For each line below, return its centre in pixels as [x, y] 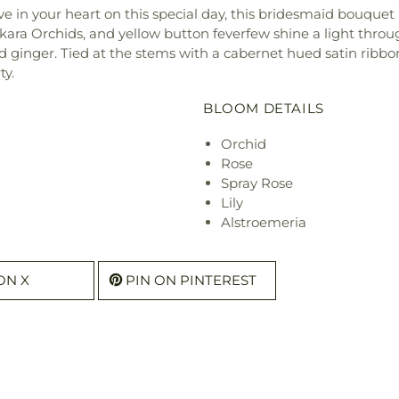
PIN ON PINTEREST [191, 281]
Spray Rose [257, 183]
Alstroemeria [264, 223]
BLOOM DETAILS [264, 109]
